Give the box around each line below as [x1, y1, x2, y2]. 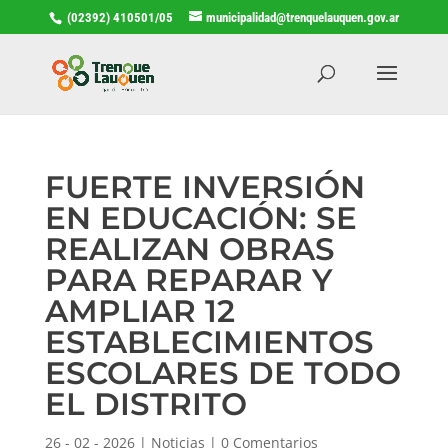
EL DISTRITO [44, 384, 247, 423]
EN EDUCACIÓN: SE [44, 198, 357, 237]
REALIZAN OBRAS [44, 229, 335, 268]
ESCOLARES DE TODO [44, 353, 401, 392]
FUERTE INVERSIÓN [44, 167, 365, 206]
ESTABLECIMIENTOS [44, 322, 374, 361]
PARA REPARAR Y [44, 260, 332, 299]
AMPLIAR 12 [44, 291, 235, 330]
